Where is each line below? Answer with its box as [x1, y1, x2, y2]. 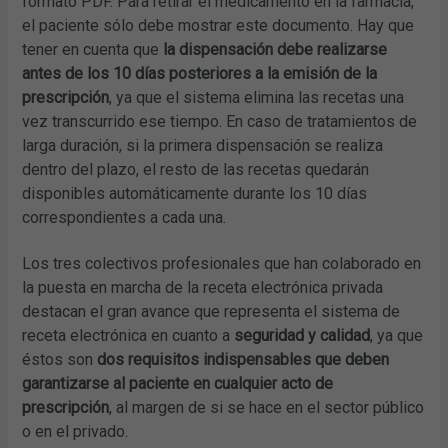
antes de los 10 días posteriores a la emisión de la [22, 63, 378, 83]
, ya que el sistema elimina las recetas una [109, 87, 405, 107]
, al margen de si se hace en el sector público [109, 397, 425, 417]
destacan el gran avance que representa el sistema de [22, 301, 401, 321]
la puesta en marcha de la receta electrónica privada [22, 277, 384, 297]
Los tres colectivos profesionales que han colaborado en [22, 253, 422, 273]
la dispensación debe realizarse [163, 39, 388, 59]
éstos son [22, 349, 98, 369]
